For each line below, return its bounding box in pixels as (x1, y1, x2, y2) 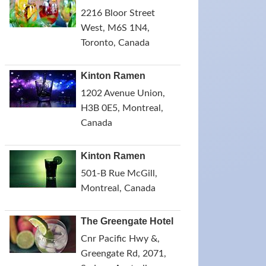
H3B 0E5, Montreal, (81, 103, 163, 113)
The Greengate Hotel (81, 216, 173, 226)
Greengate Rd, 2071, (81, 249, 166, 258)
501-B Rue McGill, (81, 169, 157, 178)
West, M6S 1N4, (81, 23, 150, 33)
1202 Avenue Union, (81, 88, 165, 98)
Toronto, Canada (81, 38, 150, 47)
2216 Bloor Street (81, 8, 155, 18)
